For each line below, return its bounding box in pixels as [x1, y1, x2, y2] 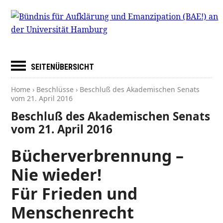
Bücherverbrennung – [11, 145, 184, 167]
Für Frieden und [11, 183, 138, 205]
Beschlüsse [36, 85, 74, 94]
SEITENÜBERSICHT [31, 62, 95, 72]
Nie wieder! [11, 164, 102, 186]
